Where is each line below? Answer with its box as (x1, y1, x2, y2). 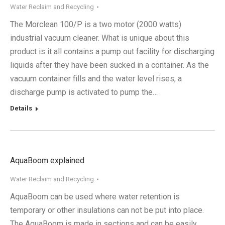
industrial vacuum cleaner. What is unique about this (10, 33, 189, 43)
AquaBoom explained (10, 156, 84, 165)
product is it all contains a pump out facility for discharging (10, 47, 214, 56)
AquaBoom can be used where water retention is (10, 192, 180, 201)
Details (10, 104, 32, 112)
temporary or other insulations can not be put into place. (10, 205, 204, 215)
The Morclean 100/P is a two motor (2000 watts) (10, 20, 181, 29)
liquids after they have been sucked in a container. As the (10, 60, 209, 70)
